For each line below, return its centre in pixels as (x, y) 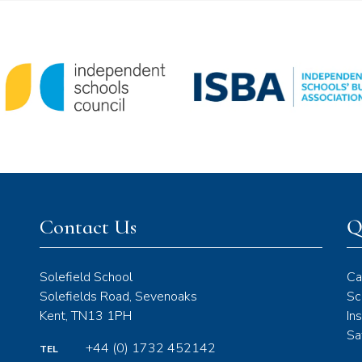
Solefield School (86, 278)
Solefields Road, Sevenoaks (118, 297)
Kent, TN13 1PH (86, 316)
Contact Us (88, 227)
